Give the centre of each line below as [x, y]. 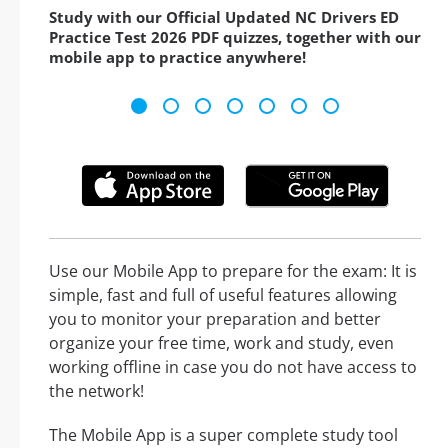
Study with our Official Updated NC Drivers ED [224, 17]
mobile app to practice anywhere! [177, 57]
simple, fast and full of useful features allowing [223, 294]
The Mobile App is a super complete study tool [223, 434]
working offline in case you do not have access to [233, 366]
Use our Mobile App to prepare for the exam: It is [233, 270]
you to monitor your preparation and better [215, 318]
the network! [96, 390]
